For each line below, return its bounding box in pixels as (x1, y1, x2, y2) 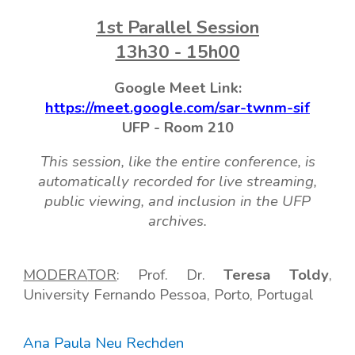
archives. (148, 211, 207, 231)
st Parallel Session (107, 15, 259, 40)
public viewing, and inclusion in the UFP (44, 191, 311, 212)
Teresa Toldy (223, 265, 329, 285)
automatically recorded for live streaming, (38, 171, 317, 192)
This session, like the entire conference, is (40, 151, 315, 172)
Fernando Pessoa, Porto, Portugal (90, 284, 318, 305)
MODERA (23, 265, 88, 285)
